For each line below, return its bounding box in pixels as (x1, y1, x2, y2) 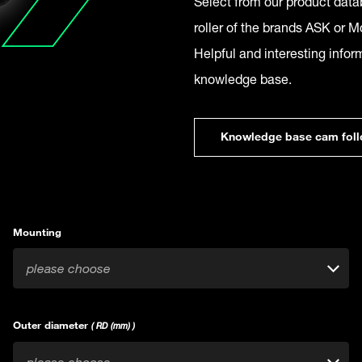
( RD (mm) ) (91, 321, 135, 330)
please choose (27, 260, 111, 276)
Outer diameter (13, 318, 91, 331)
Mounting (13, 225, 61, 238)
